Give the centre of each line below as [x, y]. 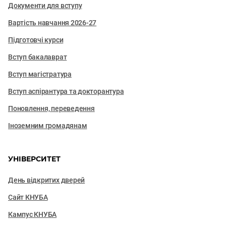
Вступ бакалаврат [38, 57]
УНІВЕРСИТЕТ [34, 159]
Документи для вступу [45, 6]
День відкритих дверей [47, 180]
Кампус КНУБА [33, 214]
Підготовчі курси [36, 40]
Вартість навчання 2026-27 [52, 23]
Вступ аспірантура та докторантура [66, 91]
